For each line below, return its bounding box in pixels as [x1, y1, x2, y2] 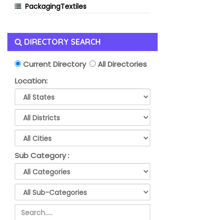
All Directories [96, 59, 147, 69]
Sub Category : [15, 150, 69, 161]
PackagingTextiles [25, 1, 86, 11]
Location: [15, 76, 48, 86]
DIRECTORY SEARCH [22, 37, 101, 47]
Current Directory [21, 59, 86, 69]
